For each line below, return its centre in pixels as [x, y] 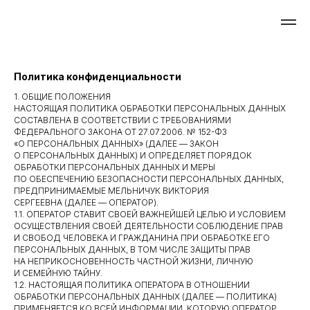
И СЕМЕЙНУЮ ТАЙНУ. [58, 273]
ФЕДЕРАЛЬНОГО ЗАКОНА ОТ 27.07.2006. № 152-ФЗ [120, 132]
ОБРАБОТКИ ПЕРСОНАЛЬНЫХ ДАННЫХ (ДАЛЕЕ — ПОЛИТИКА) [145, 297]
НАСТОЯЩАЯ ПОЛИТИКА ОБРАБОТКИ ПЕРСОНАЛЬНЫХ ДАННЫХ [150, 108]
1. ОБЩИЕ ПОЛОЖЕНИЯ [62, 97]
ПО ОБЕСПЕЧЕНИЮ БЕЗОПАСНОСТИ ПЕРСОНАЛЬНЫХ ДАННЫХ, [149, 179]
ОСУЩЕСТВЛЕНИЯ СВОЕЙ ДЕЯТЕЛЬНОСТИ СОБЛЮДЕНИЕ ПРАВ [148, 226]
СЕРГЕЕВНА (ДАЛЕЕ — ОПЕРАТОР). [86, 202]
